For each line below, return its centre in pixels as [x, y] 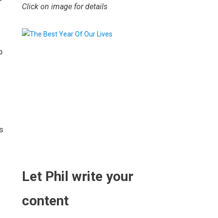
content [45, 201]
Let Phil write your [78, 176]
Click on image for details [65, 7]
